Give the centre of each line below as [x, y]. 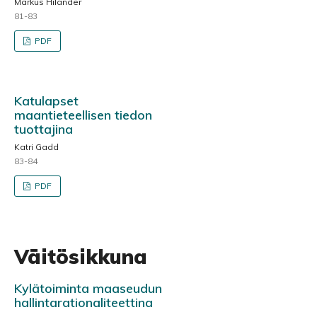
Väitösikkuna [81, 256]
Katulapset [46, 100]
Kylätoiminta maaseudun [88, 288]
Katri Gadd [36, 146]
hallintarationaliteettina [83, 302]
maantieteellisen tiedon [83, 115]
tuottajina [44, 129]
